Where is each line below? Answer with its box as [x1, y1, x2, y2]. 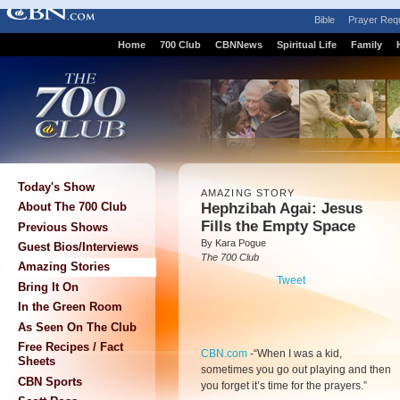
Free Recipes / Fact [18, 340, 123, 354]
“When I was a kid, [254, 347, 342, 360]
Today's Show [18, 179, 95, 194]
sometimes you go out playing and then [201, 363, 391, 376]
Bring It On [18, 279, 79, 294]
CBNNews [214, 39, 262, 50]
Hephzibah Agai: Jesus [201, 200, 362, 217]
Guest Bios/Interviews [18, 239, 138, 254]
